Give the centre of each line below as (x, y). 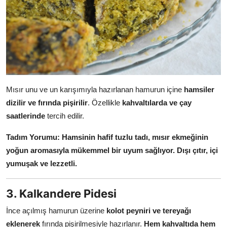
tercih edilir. (65, 116)
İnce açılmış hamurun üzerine (56, 211)
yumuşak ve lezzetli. (42, 164)
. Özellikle (105, 103)
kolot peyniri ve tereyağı (149, 211)
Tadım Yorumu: (33, 137)
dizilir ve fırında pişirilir (47, 103)
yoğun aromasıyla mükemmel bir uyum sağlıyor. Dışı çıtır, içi (112, 150)
